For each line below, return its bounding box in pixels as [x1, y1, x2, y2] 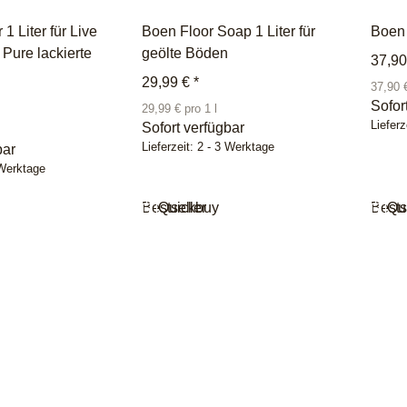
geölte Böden [142, 45, 228, 61]
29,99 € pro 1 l [142, 102, 217, 115]
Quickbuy [158, 199, 219, 215]
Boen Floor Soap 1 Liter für [142, 23, 315, 39]
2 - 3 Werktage [197, 140, 274, 154]
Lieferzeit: [142, 140, 197, 154]
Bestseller [142, 199, 206, 215]
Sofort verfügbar [142, 119, 244, 135]
